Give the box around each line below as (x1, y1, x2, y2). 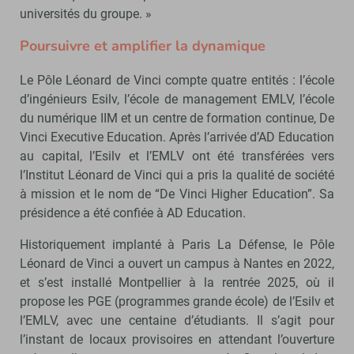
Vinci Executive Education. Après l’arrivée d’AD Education (20, 129, 334, 145)
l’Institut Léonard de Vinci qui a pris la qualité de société (20, 167, 334, 183)
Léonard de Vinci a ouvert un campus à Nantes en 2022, (20, 255, 334, 271)
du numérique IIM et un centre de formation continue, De (20, 110, 334, 126)
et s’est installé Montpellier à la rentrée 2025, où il (20, 274, 334, 290)
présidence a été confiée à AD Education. (20, 205, 246, 220)
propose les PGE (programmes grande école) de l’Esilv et (20, 293, 334, 309)
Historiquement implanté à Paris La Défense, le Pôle (20, 236, 334, 252)
